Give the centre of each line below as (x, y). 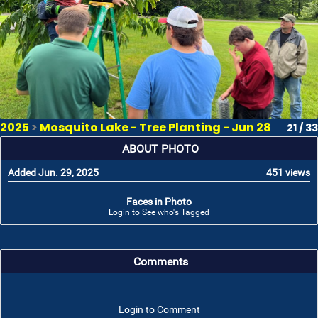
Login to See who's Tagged (159, 212)
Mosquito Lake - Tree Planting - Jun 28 (155, 127)
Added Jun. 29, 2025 (53, 172)
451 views (288, 172)
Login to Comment (159, 309)
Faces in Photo (159, 202)
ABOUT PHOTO (160, 149)
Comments (160, 262)
